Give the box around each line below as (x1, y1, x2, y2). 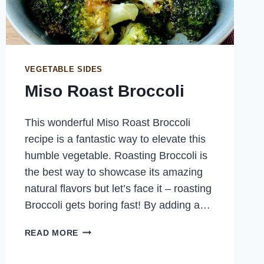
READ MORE (24, 228, 79, 238)
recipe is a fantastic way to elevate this (24, 133, 206, 146)
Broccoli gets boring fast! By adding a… (24, 199, 210, 212)
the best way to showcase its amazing (24, 166, 203, 179)
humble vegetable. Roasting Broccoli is (24, 150, 207, 162)
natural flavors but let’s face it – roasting (24, 183, 212, 195)
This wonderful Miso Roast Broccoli (24, 117, 190, 129)
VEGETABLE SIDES (24, 65, 103, 74)
